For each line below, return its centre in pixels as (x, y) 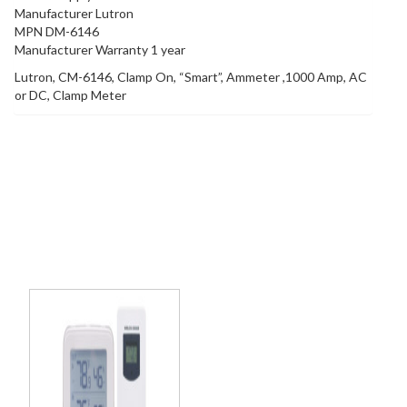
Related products (193, 265)
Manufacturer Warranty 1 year (100, 50)
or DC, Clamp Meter (70, 95)
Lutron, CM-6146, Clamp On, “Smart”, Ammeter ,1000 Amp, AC (191, 77)
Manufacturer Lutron (74, 14)
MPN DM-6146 (57, 32)
